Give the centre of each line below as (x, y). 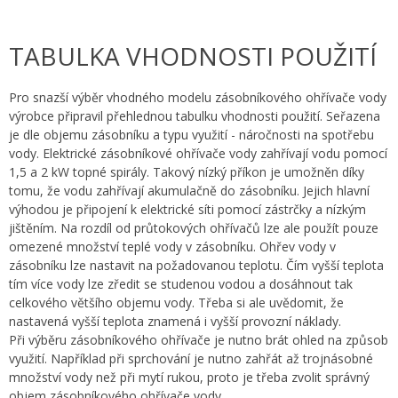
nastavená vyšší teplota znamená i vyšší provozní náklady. (175, 321)
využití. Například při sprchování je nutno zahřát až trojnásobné (191, 358)
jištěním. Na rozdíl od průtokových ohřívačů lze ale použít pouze (194, 227)
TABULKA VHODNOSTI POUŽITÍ (193, 56)
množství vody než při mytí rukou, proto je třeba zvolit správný (189, 377)
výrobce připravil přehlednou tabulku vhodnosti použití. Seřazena (195, 115)
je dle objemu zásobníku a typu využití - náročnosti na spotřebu (191, 134)
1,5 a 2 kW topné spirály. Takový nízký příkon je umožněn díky (187, 171)
